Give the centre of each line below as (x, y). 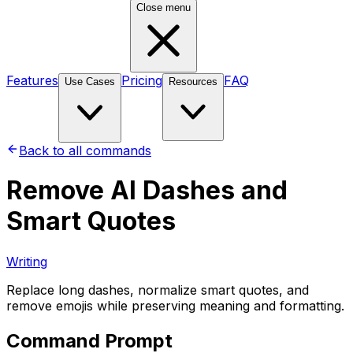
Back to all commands (85, 150)
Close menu (164, 7)
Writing (27, 261)
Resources (193, 82)
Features (32, 80)
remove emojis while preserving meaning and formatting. (175, 305)
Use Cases (90, 82)
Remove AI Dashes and (147, 191)
